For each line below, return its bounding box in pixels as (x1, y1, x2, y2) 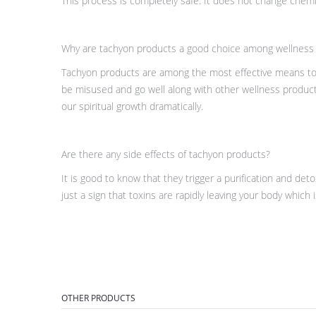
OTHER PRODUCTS (61, 292, 135, 305)
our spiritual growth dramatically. (61, 99, 203, 114)
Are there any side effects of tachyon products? (61, 147, 270, 162)
